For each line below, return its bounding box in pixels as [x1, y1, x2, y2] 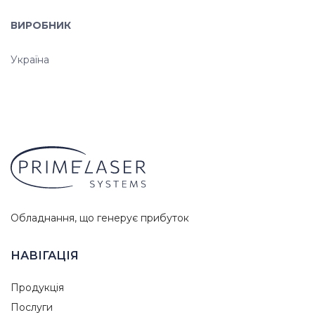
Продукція [11, 281, 64, 294]
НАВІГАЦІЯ [11, 249, 79, 262]
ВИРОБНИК [11, 19, 71, 32]
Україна [11, 53, 49, 66]
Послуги [11, 301, 53, 314]
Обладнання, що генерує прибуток [11, 212, 189, 224]
